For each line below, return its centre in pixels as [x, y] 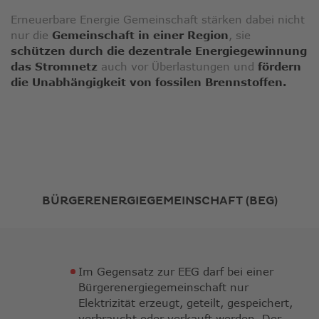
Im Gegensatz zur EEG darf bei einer [176, 272]
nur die [31, 35]
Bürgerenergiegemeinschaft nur [163, 287]
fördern [279, 67]
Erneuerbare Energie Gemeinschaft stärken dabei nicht [158, 20]
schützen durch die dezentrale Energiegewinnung [159, 51]
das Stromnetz [54, 67]
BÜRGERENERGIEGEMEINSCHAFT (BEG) [159, 201]
